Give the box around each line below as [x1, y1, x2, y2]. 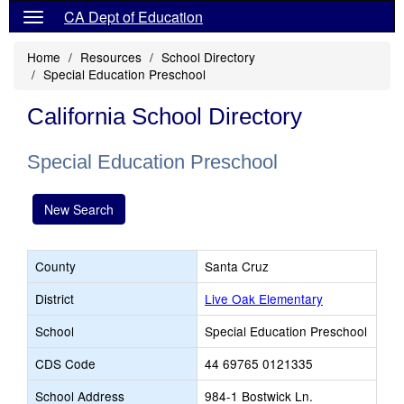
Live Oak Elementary [205, 289, 323, 308]
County [35, 257, 76, 275]
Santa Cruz [205, 257, 269, 275]
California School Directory [27, 103, 302, 130]
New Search [44, 200, 114, 218]
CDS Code [35, 354, 96, 372]
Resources [80, 48, 142, 66]
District [35, 289, 74, 308]
